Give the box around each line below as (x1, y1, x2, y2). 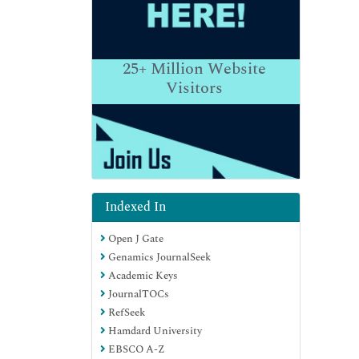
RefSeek (106, 304, 145, 321)
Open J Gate (106, 230, 163, 247)
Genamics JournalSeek (106, 248, 211, 265)
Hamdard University (106, 322, 202, 339)
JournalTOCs (106, 285, 169, 302)
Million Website (146, 56, 266, 81)
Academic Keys (106, 267, 178, 284)
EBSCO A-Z (106, 341, 165, 357)
